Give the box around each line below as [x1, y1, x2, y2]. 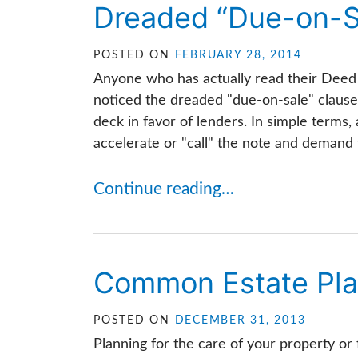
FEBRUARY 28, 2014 [174, 50, 302, 61]
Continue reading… [93, 181, 234, 197]
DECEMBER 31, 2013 [174, 315, 306, 326]
